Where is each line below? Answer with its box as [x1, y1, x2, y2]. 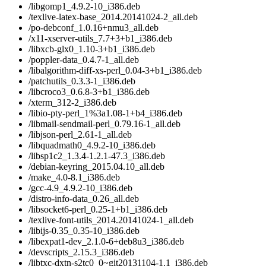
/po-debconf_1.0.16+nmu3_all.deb [28, 23, 159, 33]
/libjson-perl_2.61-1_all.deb [28, 129, 132, 140]
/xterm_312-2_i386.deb [28, 97, 116, 108]
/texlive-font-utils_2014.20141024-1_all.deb [28, 215, 194, 226]
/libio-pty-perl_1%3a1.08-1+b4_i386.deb [28, 108, 182, 119]
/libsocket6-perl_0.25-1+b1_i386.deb [28, 204, 167, 215]
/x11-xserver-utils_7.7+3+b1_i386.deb [28, 33, 172, 44]
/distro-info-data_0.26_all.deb [28, 194, 139, 204]
